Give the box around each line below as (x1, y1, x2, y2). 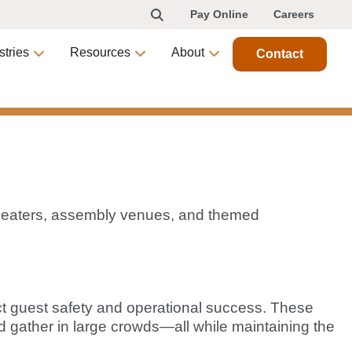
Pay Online (190, 8, 248, 20)
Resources (70, 46, 130, 59)
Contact (256, 47, 303, 60)
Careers (273, 8, 314, 20)
